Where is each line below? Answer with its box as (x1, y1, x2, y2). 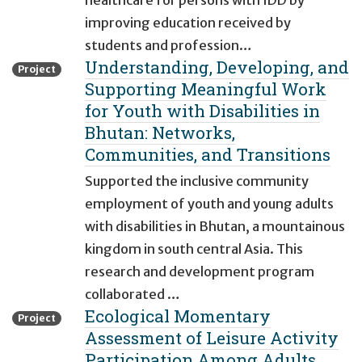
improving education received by (85, 15, 291, 32)
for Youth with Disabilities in (85, 99, 320, 123)
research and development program (85, 263, 314, 280)
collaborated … (85, 286, 180, 303)
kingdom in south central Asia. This (85, 241, 303, 258)
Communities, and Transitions (85, 143, 330, 166)
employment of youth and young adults (85, 196, 334, 213)
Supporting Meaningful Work (85, 78, 326, 101)
